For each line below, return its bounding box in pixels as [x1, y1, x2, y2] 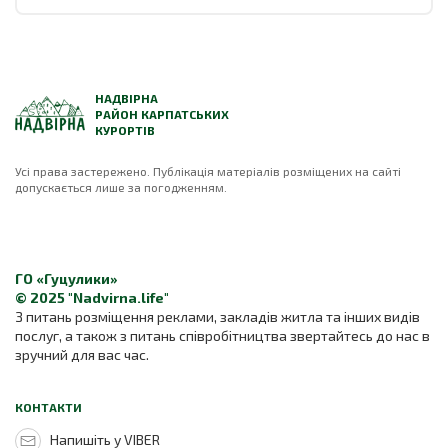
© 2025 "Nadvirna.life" [15, 288, 169, 306]
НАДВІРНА [95, 90, 158, 105]
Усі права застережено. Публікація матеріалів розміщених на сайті [15, 163, 401, 178]
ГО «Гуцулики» [15, 269, 118, 287]
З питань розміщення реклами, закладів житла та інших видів [15, 307, 420, 325]
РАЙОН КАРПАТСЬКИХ [95, 106, 229, 121]
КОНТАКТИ [15, 399, 82, 414]
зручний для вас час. [15, 345, 149, 363]
